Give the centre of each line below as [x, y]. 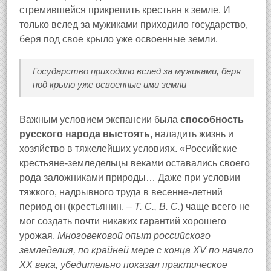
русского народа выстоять [85, 134]
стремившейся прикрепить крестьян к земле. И [125, 10]
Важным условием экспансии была [100, 119]
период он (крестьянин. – [77, 207]
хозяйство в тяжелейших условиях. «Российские [128, 149]
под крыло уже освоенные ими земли [109, 84]
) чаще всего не [215, 207]
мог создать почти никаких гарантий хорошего [123, 221]
